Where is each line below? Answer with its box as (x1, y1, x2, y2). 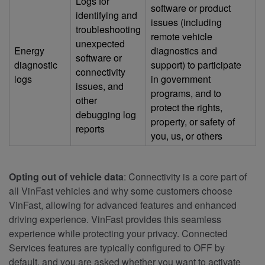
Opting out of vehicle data (9, 169, 124, 183)
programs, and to (151, 86, 221, 100)
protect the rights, (151, 100, 222, 114)
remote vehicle (151, 29, 212, 43)
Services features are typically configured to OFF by (9, 240, 225, 254)
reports (76, 121, 105, 135)
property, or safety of (151, 114, 235, 128)
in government (151, 72, 211, 86)
